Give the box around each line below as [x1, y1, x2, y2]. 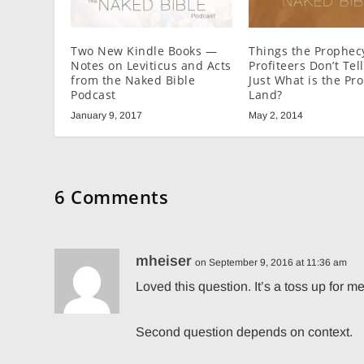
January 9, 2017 [71, 110, 143, 122]
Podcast [71, 87, 116, 103]
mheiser [136, 253, 193, 270]
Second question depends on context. [136, 325, 353, 340]
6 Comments [54, 184, 169, 210]
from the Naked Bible [71, 72, 196, 89]
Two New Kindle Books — [71, 43, 218, 59]
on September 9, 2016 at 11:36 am [195, 257, 348, 269]
